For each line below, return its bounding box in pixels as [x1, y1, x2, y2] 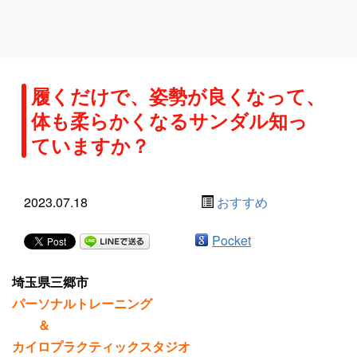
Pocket [212, 231, 251, 250]
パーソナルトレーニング [12, 294, 152, 313]
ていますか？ [31, 131, 150, 159]
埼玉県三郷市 [12, 273, 88, 292]
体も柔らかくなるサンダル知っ [31, 107, 308, 135]
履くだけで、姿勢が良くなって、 [31, 82, 325, 110]
